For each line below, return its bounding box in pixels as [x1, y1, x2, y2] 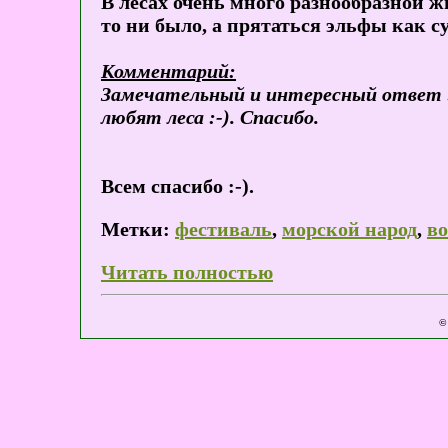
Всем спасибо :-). [101, 175, 254, 198]
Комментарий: [101, 60, 236, 83]
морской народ [282, 218, 417, 241]
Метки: [101, 218, 170, 241]
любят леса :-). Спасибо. [101, 106, 319, 129]
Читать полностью [101, 261, 273, 284]
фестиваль [175, 218, 272, 241]
